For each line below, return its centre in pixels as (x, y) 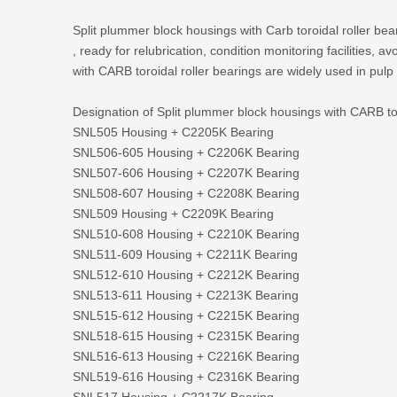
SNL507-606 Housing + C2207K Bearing (186, 172)
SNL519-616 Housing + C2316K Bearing (186, 376)
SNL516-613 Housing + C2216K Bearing (186, 356)
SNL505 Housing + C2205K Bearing (173, 132)
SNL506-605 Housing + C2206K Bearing (186, 152)
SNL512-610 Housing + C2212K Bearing (186, 274)
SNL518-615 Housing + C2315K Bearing (186, 335)
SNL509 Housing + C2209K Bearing (173, 213)
